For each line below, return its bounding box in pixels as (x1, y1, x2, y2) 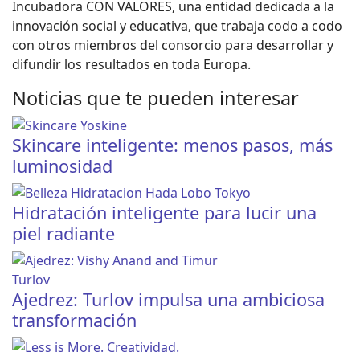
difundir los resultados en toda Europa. (12, 55, 251, 73)
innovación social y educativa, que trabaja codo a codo (12, 16, 342, 35)
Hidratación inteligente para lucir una (12, 200, 317, 224)
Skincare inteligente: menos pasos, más (12, 133, 333, 157)
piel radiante (12, 221, 115, 245)
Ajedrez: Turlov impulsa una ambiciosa (12, 287, 325, 311)
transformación (12, 308, 137, 332)
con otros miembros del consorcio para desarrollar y (12, 35, 333, 54)
